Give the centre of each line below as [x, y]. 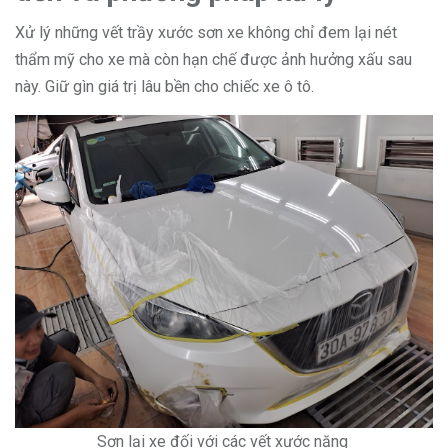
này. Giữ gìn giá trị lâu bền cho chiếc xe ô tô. [164, 86]
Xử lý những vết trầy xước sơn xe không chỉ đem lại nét [206, 32]
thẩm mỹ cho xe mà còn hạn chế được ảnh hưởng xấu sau [213, 59]
